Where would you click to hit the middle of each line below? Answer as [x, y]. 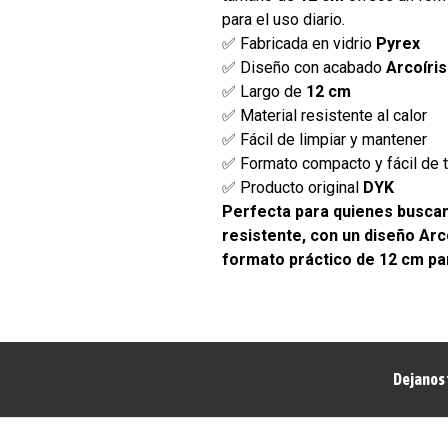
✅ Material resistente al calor [325, 115]
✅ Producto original [293, 187]
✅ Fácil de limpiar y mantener [325, 139]
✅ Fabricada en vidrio [299, 43]
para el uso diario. [284, 19]
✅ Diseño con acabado [304, 67]
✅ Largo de [264, 91]
